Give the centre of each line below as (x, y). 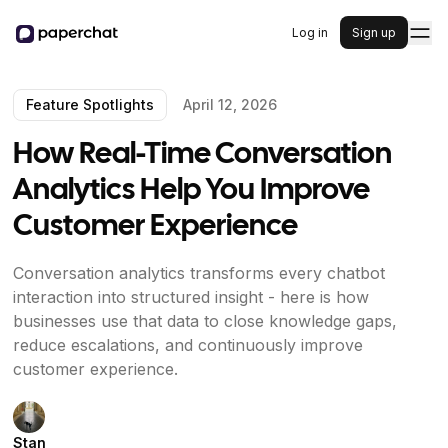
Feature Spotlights (89, 104)
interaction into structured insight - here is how (190, 297)
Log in (310, 32)
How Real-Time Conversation (202, 155)
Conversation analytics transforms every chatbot (198, 273)
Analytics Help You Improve (191, 191)
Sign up (374, 32)
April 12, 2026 (229, 104)
